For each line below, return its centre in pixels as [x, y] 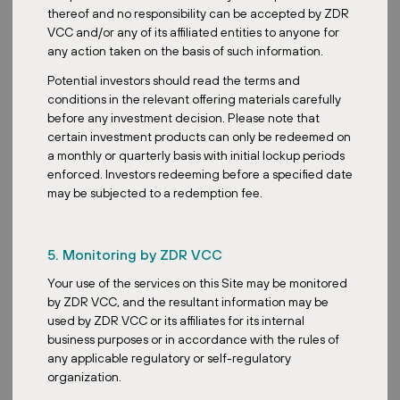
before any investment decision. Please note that [183, 117]
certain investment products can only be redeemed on [199, 136]
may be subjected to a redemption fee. [154, 192]
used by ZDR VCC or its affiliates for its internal [175, 320]
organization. [84, 376]
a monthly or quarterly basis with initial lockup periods [196, 155]
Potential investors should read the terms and [173, 80]
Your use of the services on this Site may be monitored [197, 283]
